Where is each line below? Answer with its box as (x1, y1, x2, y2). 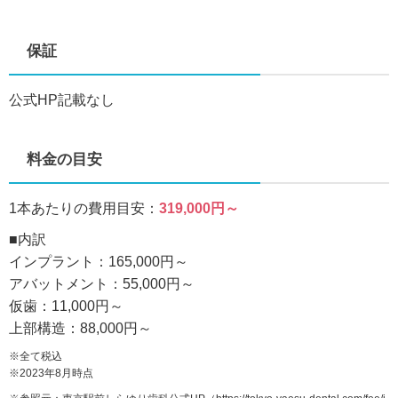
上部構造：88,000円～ (9, 320, 152, 336)
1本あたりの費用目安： (9, 200, 159, 216)
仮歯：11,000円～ (9, 298, 123, 314)
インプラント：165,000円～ (9, 253, 188, 269)
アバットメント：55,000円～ (9, 275, 195, 291)
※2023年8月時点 (9, 366, 93, 379)
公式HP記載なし (9, 92, 115, 107)
